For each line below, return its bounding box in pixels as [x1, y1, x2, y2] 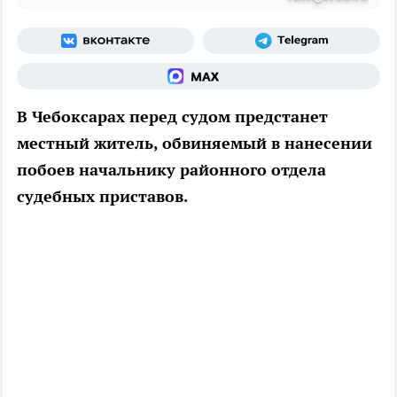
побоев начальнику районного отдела [17, 160, 326, 181]
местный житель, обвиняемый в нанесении [17, 133, 372, 154]
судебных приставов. [17, 186, 188, 207]
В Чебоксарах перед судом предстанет [17, 106, 328, 128]
